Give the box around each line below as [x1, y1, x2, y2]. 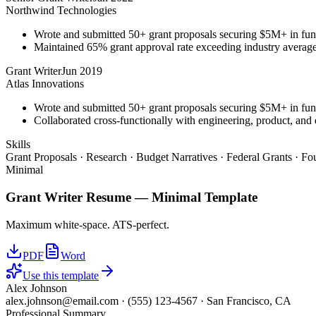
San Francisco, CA [207, 294, 291, 307]
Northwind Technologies [6, 4, 116, 17]
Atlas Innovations [6, 78, 84, 90]
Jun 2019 [61, 65, 102, 78]
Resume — [83, 189, 152, 205]
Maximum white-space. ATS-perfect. [6, 218, 169, 231]
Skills [6, 138, 30, 151]
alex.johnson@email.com [6, 294, 119, 307]
